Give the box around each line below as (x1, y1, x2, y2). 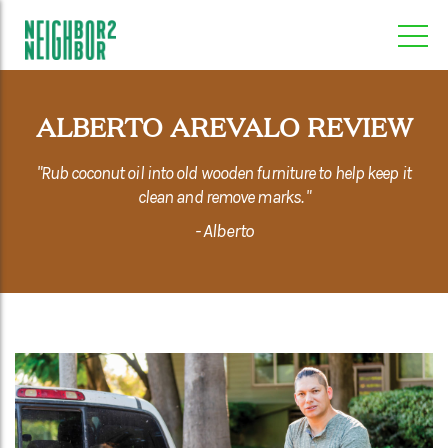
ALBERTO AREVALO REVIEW (35, 108, 413, 143)
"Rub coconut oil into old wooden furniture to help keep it (37, 162, 411, 184)
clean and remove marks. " (137, 186, 311, 208)
